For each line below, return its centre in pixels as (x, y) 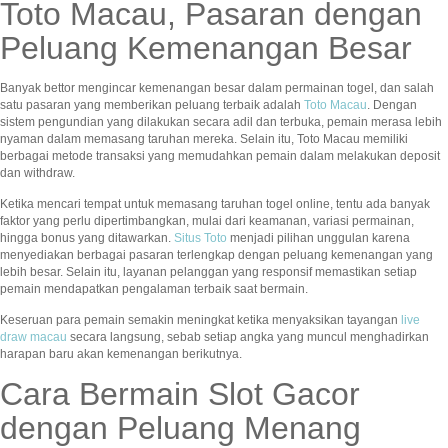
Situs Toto (200, 238)
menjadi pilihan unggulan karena (318, 238)
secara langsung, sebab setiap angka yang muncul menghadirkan (248, 337)
